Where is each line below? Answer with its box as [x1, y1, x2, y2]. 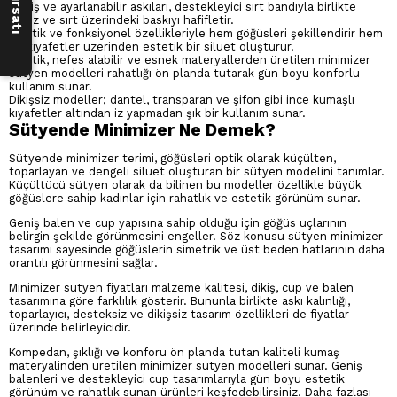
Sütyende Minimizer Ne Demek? [9, 120, 280, 141]
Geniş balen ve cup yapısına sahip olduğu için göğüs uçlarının [9, 215, 346, 230]
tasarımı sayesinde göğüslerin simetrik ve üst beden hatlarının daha [9, 242, 385, 256]
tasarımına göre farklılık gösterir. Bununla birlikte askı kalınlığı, [9, 293, 350, 307]
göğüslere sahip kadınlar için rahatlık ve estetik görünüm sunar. [9, 191, 368, 206]
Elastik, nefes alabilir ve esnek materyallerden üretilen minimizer [9, 53, 370, 67]
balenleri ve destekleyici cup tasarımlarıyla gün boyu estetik [9, 371, 345, 385]
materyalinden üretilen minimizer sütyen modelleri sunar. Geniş [9, 358, 362, 372]
